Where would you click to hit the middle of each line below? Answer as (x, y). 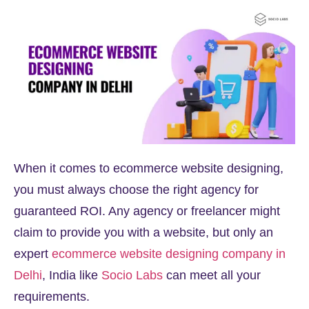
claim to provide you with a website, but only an (143, 232)
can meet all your (212, 275)
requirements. (52, 296)
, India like (72, 275)
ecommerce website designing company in (169, 253)
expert (33, 253)
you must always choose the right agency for (136, 189)
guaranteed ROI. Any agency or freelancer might (147, 211)
